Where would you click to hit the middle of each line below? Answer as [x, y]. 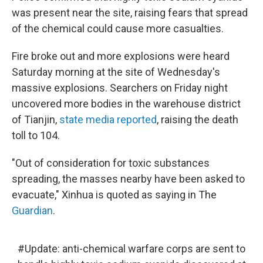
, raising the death [198, 120]
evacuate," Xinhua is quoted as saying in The [114, 195]
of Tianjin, [36, 120]
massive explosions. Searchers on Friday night [120, 88]
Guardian [32, 211]
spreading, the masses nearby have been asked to [128, 179]
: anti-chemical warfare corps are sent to [151, 249]
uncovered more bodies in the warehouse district [126, 104]
